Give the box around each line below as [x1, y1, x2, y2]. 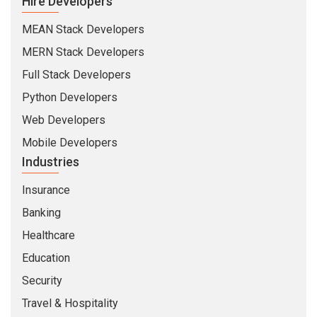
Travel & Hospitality [22, 296, 118, 311]
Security [22, 274, 62, 288]
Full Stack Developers [22, 68, 131, 82]
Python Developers [22, 91, 117, 105]
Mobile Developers [22, 136, 117, 150]
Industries [22, 154, 79, 170]
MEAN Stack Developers [22, 23, 144, 37]
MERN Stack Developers [22, 45, 144, 59]
